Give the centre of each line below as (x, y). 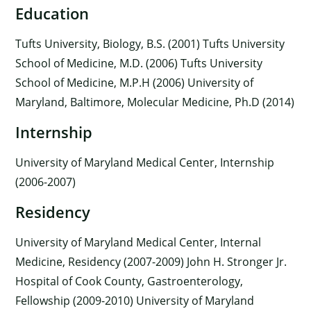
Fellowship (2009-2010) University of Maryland (135, 301)
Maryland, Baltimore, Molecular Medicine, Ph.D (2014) (155, 102)
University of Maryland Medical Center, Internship (145, 163)
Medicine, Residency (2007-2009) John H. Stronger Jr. (151, 262)
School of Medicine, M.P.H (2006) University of (135, 83)
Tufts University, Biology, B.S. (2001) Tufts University (150, 44)
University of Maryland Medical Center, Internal (138, 243)
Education (52, 14)
